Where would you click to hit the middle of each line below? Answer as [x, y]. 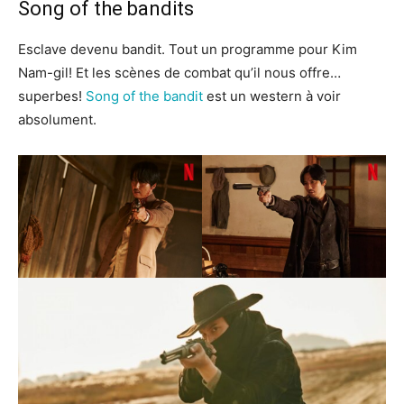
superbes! [52, 96]
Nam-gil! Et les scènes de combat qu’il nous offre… [179, 73]
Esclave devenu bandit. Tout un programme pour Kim [188, 50]
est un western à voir [272, 96]
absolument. [57, 120]
